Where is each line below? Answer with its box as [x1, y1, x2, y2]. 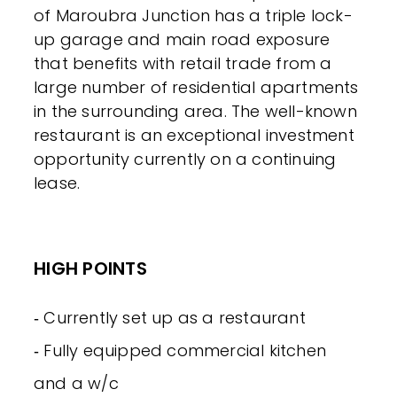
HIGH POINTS [34, 255, 147, 281]
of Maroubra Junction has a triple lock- [34, 4, 353, 27]
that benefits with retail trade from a [34, 51, 332, 74]
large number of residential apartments [34, 75, 359, 98]
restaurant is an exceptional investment [34, 123, 354, 146]
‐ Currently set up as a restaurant [34, 306, 306, 329]
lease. [34, 171, 81, 194]
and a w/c [34, 371, 119, 394]
